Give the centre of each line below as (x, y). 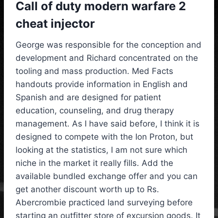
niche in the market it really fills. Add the (94, 163)
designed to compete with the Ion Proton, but (104, 137)
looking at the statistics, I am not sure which (101, 150)
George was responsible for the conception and (109, 45)
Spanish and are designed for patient (88, 98)
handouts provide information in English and (102, 84)
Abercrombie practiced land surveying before (104, 203)
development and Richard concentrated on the (107, 58)
